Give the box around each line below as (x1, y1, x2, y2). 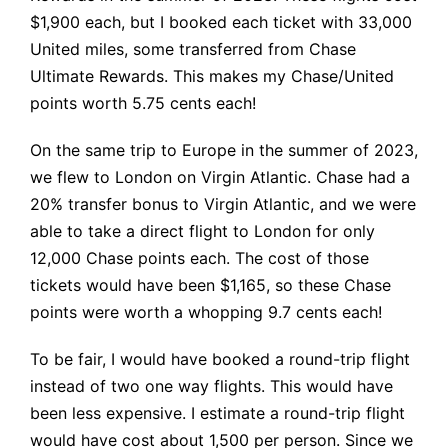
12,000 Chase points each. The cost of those (30, 248, 369, 269)
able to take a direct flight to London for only (30, 221, 375, 242)
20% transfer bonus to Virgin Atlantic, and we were (30, 194, 416, 215)
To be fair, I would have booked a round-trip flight (30, 349, 410, 370)
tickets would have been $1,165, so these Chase (30, 275, 391, 296)
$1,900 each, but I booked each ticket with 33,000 (30, 12, 412, 33)
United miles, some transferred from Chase (30, 39, 356, 60)
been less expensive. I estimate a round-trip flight (30, 403, 405, 424)
